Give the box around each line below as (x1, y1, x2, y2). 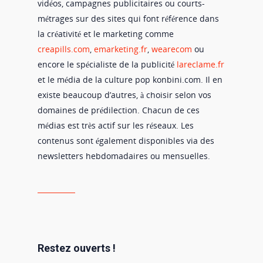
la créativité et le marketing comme (38, 28, 174, 39)
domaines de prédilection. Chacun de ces (38, 104, 200, 116)
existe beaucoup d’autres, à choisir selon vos (38, 89, 211, 100)
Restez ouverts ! (38, 242, 116, 254)
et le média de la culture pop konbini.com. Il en (38, 74, 222, 85)
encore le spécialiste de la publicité (38, 59, 177, 70)
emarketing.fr (94, 43, 147, 55)
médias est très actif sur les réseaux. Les (38, 120, 194, 131)
